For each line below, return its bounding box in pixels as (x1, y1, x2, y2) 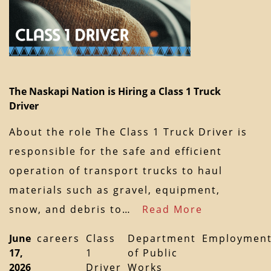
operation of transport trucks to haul (9, 164, 223, 178)
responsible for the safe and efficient (9, 145, 222, 158)
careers (37, 232, 80, 246)
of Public (128, 246, 178, 260)
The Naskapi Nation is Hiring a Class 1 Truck (9, 85, 221, 99)
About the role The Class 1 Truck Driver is (9, 125, 247, 139)
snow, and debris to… (9, 203, 142, 217)
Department (128, 232, 196, 246)
